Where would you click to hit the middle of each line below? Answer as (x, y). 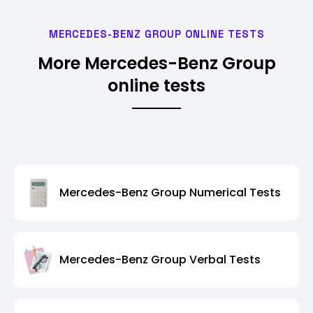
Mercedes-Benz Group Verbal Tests (160, 260)
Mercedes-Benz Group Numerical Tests (170, 193)
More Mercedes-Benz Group (156, 63)
